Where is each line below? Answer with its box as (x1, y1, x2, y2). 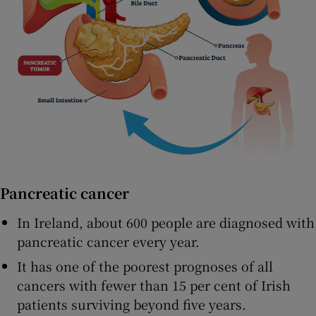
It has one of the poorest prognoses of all (17, 256, 273, 275)
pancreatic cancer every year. (17, 231, 200, 250)
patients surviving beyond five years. (17, 294, 246, 313)
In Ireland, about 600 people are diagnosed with (17, 212, 315, 231)
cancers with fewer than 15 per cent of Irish (17, 275, 291, 294)
